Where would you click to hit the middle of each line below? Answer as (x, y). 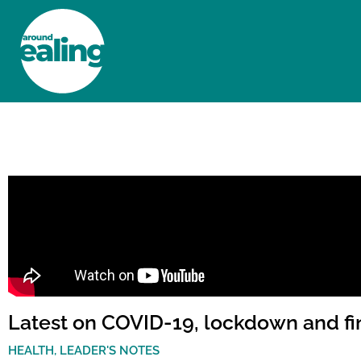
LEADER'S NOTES (110, 351)
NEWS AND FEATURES (231, 133)
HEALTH (31, 351)
